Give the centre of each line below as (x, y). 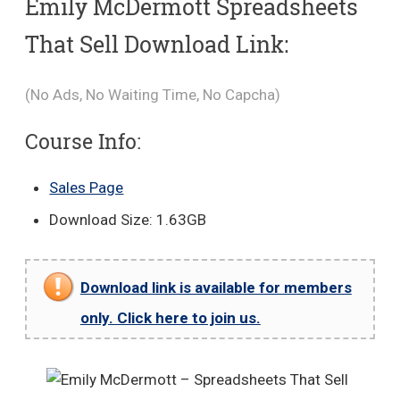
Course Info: (83, 141)
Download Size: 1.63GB (128, 219)
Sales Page (87, 187)
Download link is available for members (216, 287)
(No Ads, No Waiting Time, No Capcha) (152, 95)
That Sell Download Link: (156, 44)
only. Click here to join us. (170, 317)
